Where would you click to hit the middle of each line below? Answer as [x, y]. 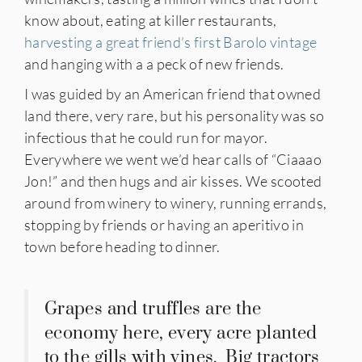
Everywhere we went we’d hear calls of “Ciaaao [173, 159]
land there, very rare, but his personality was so [175, 115]
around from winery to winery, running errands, [176, 202]
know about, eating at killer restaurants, [151, 20]
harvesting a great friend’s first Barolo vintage [171, 42]
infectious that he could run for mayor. [146, 137]
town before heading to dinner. [122, 246]
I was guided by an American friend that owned [173, 93]
